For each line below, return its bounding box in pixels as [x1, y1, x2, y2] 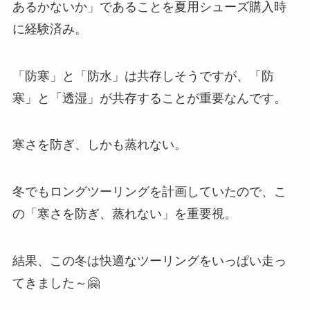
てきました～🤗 [12, 276, 100, 291]
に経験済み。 [12, 21, 87, 36]
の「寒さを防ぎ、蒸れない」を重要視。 [12, 207, 237, 221]
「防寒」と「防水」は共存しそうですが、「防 [12, 69, 274, 83]
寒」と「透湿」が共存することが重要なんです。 [12, 91, 286, 105]
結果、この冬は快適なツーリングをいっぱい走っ [12, 254, 286, 268]
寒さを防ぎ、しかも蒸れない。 [12, 138, 187, 152]
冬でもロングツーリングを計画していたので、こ [12, 185, 286, 199]
